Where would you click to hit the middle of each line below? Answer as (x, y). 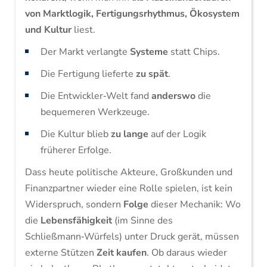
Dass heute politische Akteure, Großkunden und (128, 172)
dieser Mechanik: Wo (194, 204)
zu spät (152, 74)
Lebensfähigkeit (76, 221)
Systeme (149, 52)
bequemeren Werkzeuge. (95, 112)
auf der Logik (177, 134)
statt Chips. (194, 52)
